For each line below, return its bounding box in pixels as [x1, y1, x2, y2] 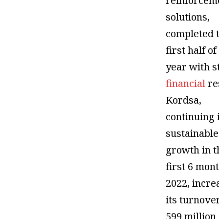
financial [166, 76, 208, 90]
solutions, [166, 10, 210, 23]
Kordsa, [166, 93, 202, 107]
